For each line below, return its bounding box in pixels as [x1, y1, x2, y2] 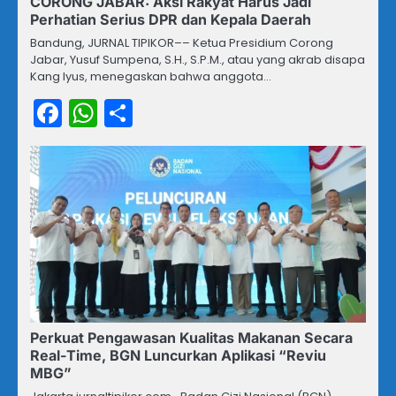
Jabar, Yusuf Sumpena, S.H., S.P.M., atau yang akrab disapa [30, 51, 365, 69]
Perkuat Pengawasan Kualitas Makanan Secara [30, 329, 353, 347]
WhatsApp [97, 93, 243, 133]
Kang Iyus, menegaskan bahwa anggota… [30, 68, 271, 86]
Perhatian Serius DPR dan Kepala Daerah [30, 11, 311, 29]
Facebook [62, 93, 196, 133]
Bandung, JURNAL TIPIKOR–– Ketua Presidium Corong [30, 34, 333, 52]
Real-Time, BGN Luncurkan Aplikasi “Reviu [30, 346, 326, 365]
